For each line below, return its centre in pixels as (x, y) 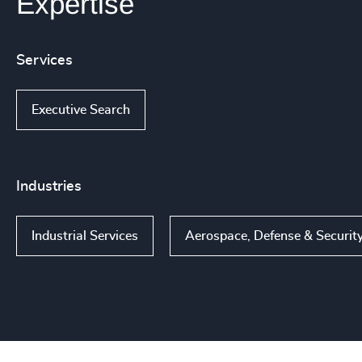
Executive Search (81, 110)
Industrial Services (85, 236)
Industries (49, 187)
